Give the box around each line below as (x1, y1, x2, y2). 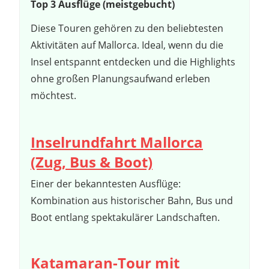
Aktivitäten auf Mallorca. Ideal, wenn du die (31, 38, 223, 52)
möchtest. (31, 88, 76, 102)
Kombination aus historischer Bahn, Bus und (31, 193, 233, 207)
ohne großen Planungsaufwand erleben (31, 71, 210, 85)
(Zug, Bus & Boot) (31, 151, 153, 172)
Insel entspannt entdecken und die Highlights (31, 55, 235, 68)
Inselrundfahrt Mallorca (31, 131, 203, 152)
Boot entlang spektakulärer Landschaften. (31, 210, 220, 224)
